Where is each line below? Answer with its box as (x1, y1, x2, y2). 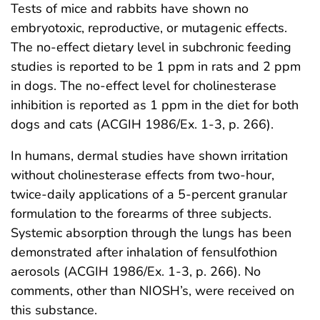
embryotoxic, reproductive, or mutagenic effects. (11, 19, 287, 36)
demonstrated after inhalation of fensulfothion (11, 243, 277, 261)
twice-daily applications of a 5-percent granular (11, 185, 287, 203)
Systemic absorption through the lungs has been (11, 224, 291, 241)
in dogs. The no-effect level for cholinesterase (11, 76, 276, 94)
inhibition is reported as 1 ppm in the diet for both (11, 96, 299, 114)
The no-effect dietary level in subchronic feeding (11, 38, 291, 56)
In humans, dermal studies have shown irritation (11, 146, 288, 164)
